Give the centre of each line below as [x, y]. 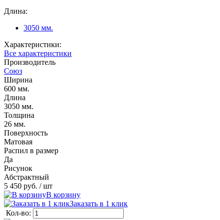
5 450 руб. [21, 186]
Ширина [18, 80]
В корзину [63, 194]
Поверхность [26, 133]
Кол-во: [19, 213]
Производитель [30, 62]
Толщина [19, 115]
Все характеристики [38, 53]
